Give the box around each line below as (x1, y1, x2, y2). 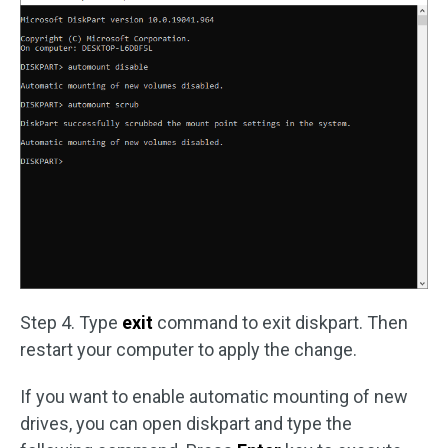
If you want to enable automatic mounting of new (20, 386, 408, 408)
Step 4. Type (20, 312, 122, 334)
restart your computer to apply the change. (20, 339, 357, 361)
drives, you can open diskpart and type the (20, 413, 352, 435)
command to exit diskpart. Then (153, 312, 408, 334)
